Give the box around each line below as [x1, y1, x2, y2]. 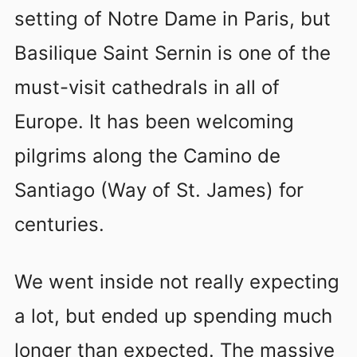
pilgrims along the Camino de [14, 143, 280, 167]
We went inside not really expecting [14, 269, 339, 293]
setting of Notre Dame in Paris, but [14, 6, 331, 30]
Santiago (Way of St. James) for [14, 178, 304, 202]
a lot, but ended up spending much [14, 304, 332, 328]
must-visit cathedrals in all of [14, 75, 280, 99]
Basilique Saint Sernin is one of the [14, 41, 331, 65]
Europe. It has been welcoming [14, 109, 294, 133]
